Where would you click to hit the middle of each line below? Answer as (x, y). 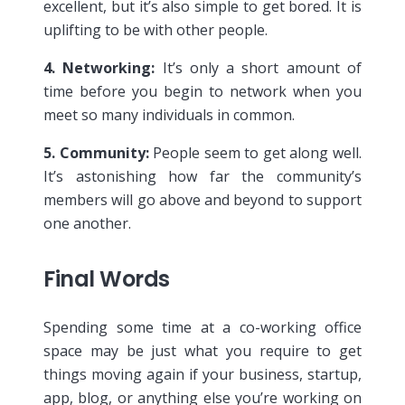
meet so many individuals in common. (169, 114)
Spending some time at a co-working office (202, 327)
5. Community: (96, 152)
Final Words (107, 278)
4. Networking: (99, 67)
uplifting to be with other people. (155, 29)
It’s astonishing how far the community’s (202, 176)
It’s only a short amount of (259, 67)
